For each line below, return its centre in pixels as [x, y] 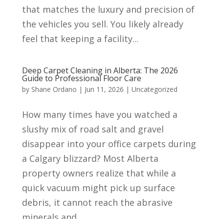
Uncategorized [154, 89]
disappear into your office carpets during [109, 144]
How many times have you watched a [99, 114]
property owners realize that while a [99, 173]
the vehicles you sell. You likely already [102, 24]
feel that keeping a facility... [80, 39]
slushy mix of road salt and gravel [93, 129]
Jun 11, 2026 [104, 89]
